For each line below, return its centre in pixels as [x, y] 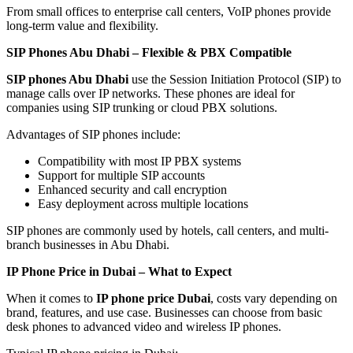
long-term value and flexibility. [82, 26]
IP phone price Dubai [153, 299]
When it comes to [51, 299]
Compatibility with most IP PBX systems [139, 162]
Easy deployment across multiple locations [143, 204]
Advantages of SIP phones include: [93, 135]
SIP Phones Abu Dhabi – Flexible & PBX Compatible [149, 53]
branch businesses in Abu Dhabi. [88, 245]
